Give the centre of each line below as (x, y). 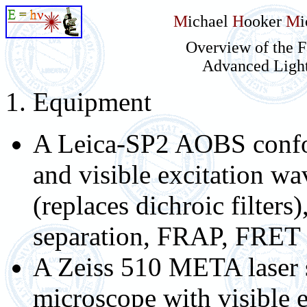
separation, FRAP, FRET (167, 236)
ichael (210, 21)
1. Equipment (78, 102)
